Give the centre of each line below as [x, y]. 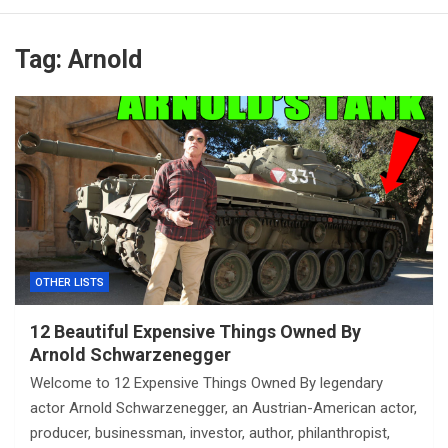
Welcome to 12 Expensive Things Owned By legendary [206, 382]
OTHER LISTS [69, 282]
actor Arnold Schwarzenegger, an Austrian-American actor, [223, 407]
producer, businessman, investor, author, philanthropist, [210, 432]
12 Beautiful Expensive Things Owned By [195, 331]
